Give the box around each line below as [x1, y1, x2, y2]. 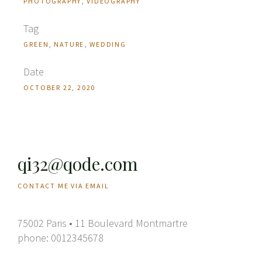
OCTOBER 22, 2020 [23, 82, 96, 92]
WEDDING [89, 39, 126, 49]
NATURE [54, 39, 85, 49]
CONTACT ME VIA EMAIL [18, 181, 109, 190]
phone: [18, 230, 51, 244]
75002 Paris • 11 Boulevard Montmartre [18, 216, 188, 230]
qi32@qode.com [18, 151, 139, 175]
